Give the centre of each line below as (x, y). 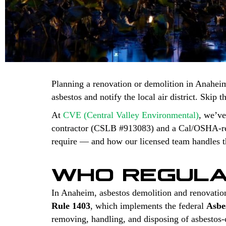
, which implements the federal (148, 206)
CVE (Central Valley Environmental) (131, 115)
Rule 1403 (71, 206)
